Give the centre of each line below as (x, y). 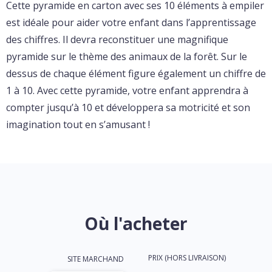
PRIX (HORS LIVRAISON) (187, 258)
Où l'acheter (136, 223)
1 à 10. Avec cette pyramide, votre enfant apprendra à (127, 90)
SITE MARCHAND (96, 259)
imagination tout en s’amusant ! (78, 124)
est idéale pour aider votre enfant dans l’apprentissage (131, 22)
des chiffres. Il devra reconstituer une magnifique (117, 39)
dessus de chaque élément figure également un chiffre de (136, 73)
